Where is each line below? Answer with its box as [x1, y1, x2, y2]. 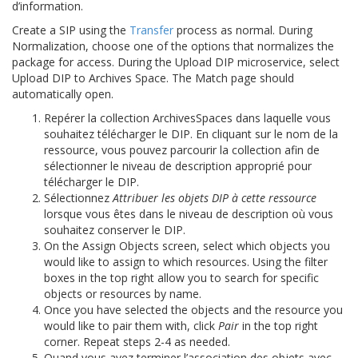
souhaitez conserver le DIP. [44, 221, 185, 237]
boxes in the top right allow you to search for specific [44, 269, 319, 285]
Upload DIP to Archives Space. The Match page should [12, 70, 294, 86]
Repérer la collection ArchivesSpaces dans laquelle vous [44, 109, 331, 125]
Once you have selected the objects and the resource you [44, 301, 343, 317]
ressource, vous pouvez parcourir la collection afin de [44, 141, 320, 157]
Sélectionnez [44, 189, 113, 205]
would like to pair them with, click [44, 317, 218, 333]
